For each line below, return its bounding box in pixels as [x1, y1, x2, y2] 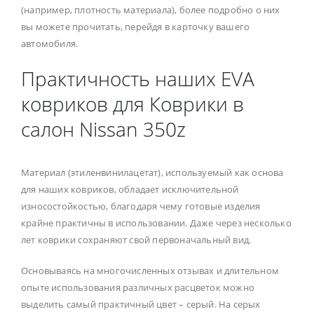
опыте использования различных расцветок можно [21, 281, 255, 294]
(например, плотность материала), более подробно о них [21, 4, 280, 17]
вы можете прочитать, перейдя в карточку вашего [21, 20, 250, 34]
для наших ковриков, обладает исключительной [21, 183, 239, 196]
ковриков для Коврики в [21, 90, 244, 118]
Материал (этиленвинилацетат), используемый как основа [21, 166, 284, 179]
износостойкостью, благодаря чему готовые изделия [21, 200, 261, 213]
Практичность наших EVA [21, 65, 254, 93]
